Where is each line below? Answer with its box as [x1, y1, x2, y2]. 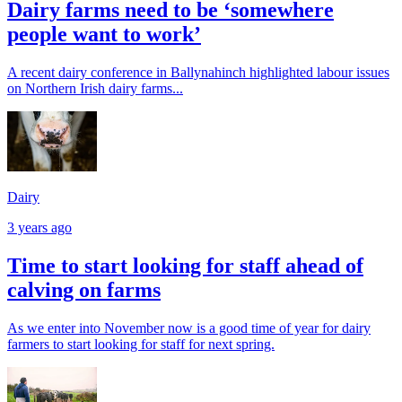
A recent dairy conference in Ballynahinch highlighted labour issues [7, 65, 389, 81]
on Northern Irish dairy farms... [7, 81, 183, 97]
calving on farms [7, 277, 161, 301]
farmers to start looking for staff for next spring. [7, 336, 275, 352]
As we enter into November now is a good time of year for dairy [7, 319, 371, 336]
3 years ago [7, 219, 72, 235]
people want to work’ [7, 22, 201, 47]
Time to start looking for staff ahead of [7, 253, 363, 277]
